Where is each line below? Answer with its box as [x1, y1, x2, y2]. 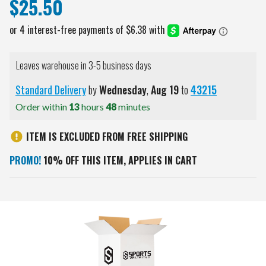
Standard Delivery [15, 82, 86, 98]
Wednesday [99, 82, 147, 98]
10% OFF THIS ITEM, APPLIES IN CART [41, 153, 197, 168]
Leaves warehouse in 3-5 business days [16, 58, 151, 73]
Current [9, 192, 40, 207]
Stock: [9, 206, 36, 221]
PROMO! [9, 153, 41, 168]
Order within [15, 101, 69, 113]
